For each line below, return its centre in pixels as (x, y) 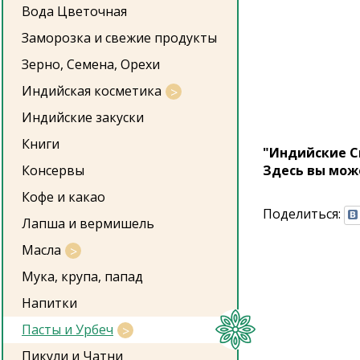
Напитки (49, 303)
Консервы (53, 170)
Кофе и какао (63, 197)
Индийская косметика (92, 91)
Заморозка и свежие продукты (119, 38)
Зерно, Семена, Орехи (91, 64)
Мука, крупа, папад (82, 276)
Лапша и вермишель (88, 223)
